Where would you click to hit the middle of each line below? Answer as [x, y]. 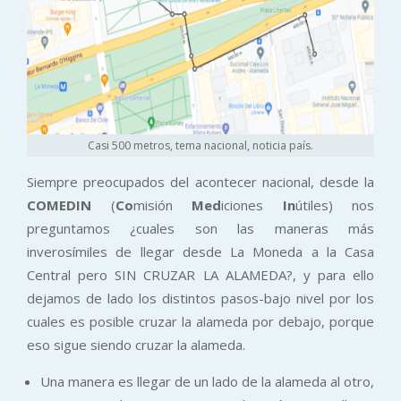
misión [162, 205]
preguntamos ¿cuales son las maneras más [200, 228]
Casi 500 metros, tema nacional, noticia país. [200, 145]
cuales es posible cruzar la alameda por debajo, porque [200, 321]
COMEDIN [59, 205]
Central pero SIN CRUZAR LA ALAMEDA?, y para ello [200, 274]
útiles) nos [334, 205]
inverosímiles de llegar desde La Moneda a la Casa [200, 251]
